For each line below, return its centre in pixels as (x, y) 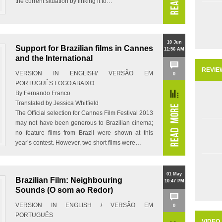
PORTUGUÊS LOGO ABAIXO (55, 83)
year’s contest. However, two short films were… (78, 143)
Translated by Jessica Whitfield (57, 103)
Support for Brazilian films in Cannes (84, 48)
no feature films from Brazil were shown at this (84, 133)
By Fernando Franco (43, 93)
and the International (54, 58)
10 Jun (174, 42)
